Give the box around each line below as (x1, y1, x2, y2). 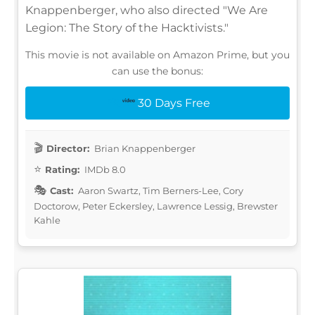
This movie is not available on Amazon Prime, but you (25, 48, 290, 61)
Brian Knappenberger (92, 142, 195, 154)
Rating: (45, 163, 79, 175)
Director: (46, 142, 89, 154)
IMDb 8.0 (82, 163, 126, 175)
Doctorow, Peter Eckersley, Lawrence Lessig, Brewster (34, 200, 278, 212)
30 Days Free (137, 96, 210, 110)
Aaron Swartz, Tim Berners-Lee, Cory (76, 184, 243, 196)
